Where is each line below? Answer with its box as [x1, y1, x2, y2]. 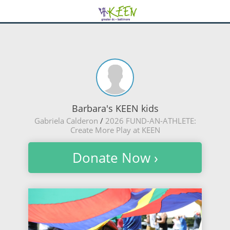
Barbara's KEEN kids [71, 102, 159, 114]
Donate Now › [72, 148, 158, 167]
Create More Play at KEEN [70, 125, 160, 135]
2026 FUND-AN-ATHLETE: [105, 116, 196, 126]
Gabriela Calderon [34, 116, 98, 126]
